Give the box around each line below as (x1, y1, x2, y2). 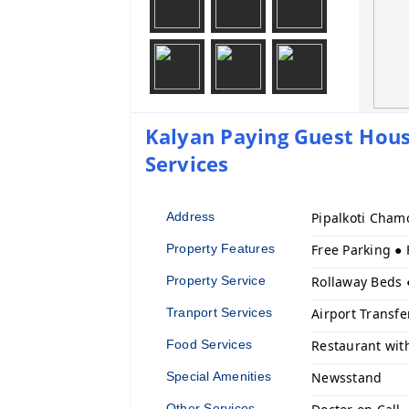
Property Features (166, 240, 276, 256)
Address (166, 208, 215, 224)
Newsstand (311, 368, 383, 386)
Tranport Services (166, 304, 273, 320)
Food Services (166, 336, 253, 351)
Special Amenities (166, 368, 272, 383)
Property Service (166, 272, 266, 288)
